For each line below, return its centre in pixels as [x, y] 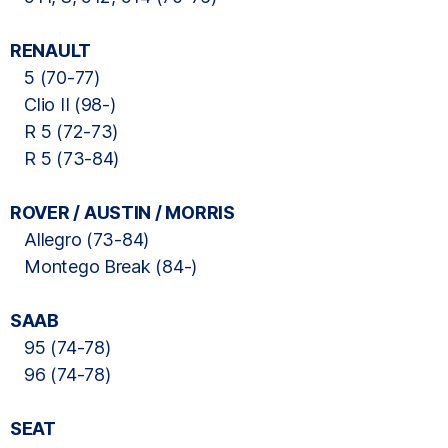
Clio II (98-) [63, 104]
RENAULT [51, 50]
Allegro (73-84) [80, 239]
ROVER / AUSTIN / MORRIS [122, 212]
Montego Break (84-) [104, 266]
